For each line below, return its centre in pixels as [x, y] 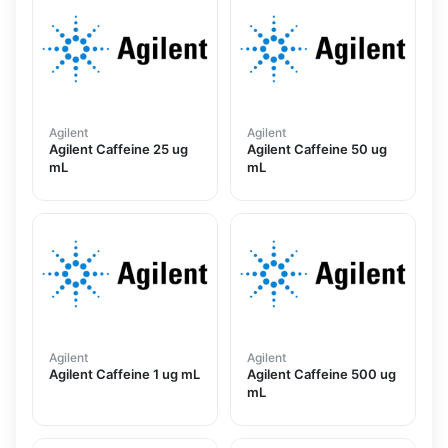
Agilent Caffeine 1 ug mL [124, 373]
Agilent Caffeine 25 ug [118, 148]
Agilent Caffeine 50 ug [317, 148]
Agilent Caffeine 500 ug [321, 373]
